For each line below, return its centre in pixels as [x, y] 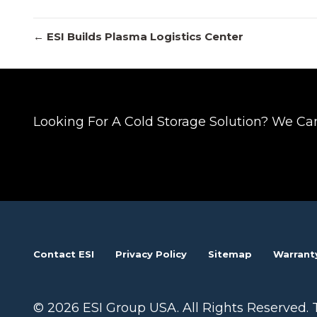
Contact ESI [64, 254]
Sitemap [230, 254]
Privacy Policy [151, 254]
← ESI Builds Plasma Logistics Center [138, 37]
